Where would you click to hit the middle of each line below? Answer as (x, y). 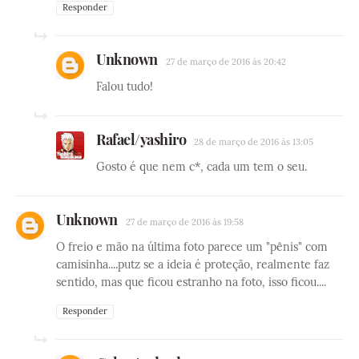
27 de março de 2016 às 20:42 (226, 61)
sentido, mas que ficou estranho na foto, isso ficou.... (191, 282)
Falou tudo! (125, 86)
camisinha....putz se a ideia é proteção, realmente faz (193, 264)
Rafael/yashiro (141, 139)
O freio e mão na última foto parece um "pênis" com (192, 246)
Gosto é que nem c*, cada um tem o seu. (202, 166)
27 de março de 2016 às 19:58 (184, 222)
